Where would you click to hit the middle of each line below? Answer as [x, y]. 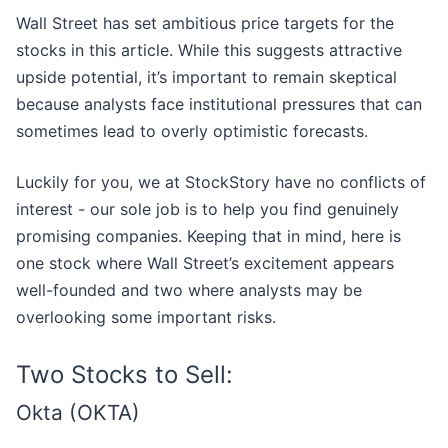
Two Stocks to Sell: [124, 375]
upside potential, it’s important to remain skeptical [206, 77]
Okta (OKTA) [78, 413]
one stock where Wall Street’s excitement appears [205, 263]
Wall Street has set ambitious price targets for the [205, 23]
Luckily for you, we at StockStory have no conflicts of [221, 182]
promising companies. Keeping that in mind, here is [208, 236]
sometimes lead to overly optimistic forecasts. [192, 131]
